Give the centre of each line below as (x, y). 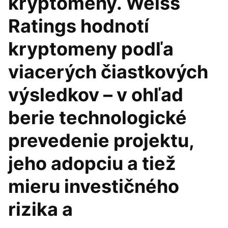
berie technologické (97, 118)
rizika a (40, 209)
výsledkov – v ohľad (96, 95)
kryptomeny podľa (91, 49)
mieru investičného (94, 186)
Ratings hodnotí (79, 26)
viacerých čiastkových (108, 72)
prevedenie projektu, (101, 140)
